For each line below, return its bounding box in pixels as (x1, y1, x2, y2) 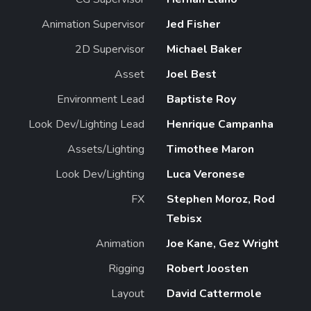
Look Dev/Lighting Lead (28, 116, 144, 132)
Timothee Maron (167, 141, 254, 157)
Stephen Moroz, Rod (167, 191, 275, 207)
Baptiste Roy (167, 91, 236, 107)
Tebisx (167, 210, 202, 226)
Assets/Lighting (67, 141, 144, 157)
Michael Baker (167, 41, 242, 57)
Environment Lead (57, 91, 144, 107)
